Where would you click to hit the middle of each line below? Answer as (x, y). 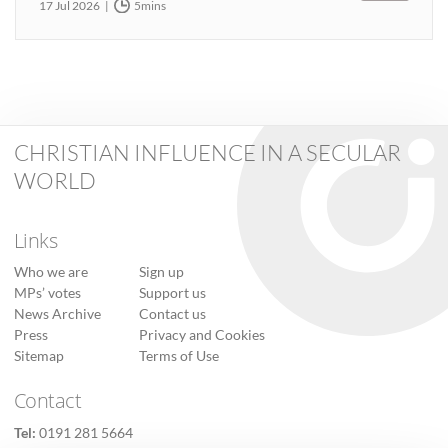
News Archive (57, 314)
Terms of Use (178, 356)
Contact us (172, 314)
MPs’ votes (47, 293)
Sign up (161, 272)
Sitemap (38, 356)
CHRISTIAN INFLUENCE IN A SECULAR (207, 152)
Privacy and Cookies (201, 335)
